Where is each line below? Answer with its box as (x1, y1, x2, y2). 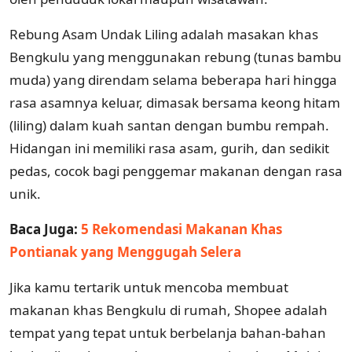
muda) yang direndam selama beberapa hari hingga (9, 70, 337, 89)
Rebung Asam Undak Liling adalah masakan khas (9, 24, 318, 43)
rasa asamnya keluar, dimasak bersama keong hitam (9, 93, 340, 112)
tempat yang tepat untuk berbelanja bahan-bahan (9, 323, 326, 342)
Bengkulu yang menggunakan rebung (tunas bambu (9, 47, 342, 66)
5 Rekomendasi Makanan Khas (81, 219, 282, 238)
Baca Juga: (9, 219, 81, 238)
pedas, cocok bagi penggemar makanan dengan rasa (9, 161, 343, 180)
